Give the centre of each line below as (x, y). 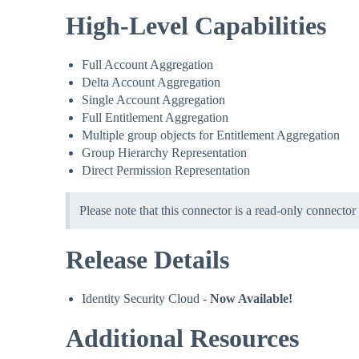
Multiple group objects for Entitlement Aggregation (211, 135)
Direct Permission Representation (166, 171)
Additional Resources (182, 339)
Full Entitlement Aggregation (155, 118)
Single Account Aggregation (153, 100)
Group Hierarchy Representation (164, 153)
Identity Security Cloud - (146, 299)
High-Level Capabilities (196, 26)
